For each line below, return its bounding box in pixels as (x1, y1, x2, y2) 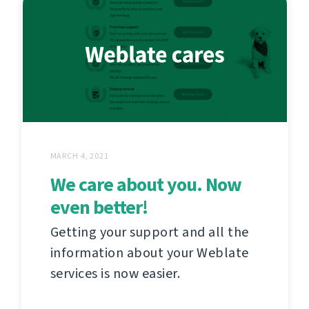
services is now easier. (50, 263, 180, 283)
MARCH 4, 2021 (50, 150, 109, 161)
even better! (50, 194, 148, 220)
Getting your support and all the (50, 222, 249, 241)
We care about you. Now (50, 171, 241, 197)
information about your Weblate (50, 243, 249, 262)
